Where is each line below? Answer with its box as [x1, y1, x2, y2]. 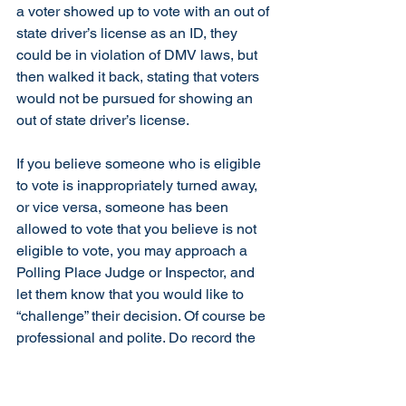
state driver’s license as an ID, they [16, 24, 241, 42]
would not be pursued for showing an [16, 90, 256, 107]
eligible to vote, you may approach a [16, 242, 251, 259]
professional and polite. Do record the [16, 329, 259, 346]
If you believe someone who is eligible [16, 155, 265, 172]
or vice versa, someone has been [16, 198, 232, 216]
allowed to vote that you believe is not [16, 220, 260, 237]
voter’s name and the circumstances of [16, 351, 265, 368]
